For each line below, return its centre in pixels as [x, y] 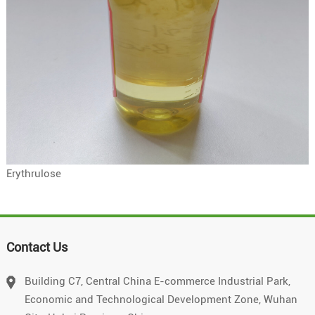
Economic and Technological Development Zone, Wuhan [161, 299]
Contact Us [37, 247]
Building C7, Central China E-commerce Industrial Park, [157, 281]
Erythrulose [33, 173]
